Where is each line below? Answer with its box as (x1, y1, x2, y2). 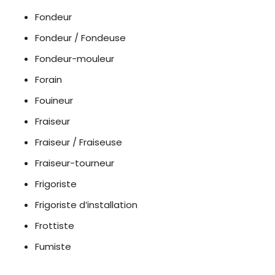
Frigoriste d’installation (35, 198, 138, 211)
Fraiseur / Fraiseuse (35, 136, 123, 149)
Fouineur (35, 94, 74, 107)
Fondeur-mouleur (35, 52, 115, 65)
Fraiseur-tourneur (35, 157, 115, 169)
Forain (35, 73, 63, 86)
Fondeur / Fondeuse (35, 31, 126, 44)
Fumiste (35, 240, 72, 253)
